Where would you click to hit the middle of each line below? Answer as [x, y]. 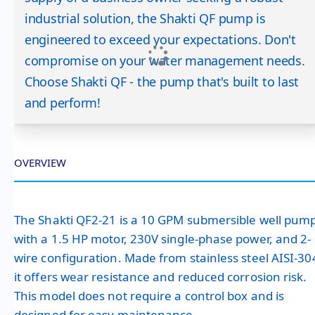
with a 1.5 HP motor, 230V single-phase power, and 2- [163, 238]
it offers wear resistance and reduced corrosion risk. [161, 276]
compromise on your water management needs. [165, 61]
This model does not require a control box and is [149, 295]
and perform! [63, 103]
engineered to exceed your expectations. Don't [160, 40]
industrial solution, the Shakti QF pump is [145, 19]
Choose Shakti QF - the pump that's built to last [162, 82]
